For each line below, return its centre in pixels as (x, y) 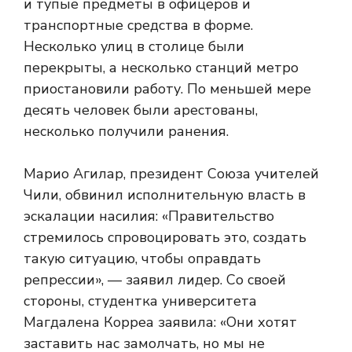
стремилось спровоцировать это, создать (165, 237)
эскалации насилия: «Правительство (149, 216)
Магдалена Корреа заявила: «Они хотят (160, 322)
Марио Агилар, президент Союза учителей (171, 174)
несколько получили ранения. (126, 131)
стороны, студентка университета (140, 301)
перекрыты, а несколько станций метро (161, 68)
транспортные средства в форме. (138, 25)
